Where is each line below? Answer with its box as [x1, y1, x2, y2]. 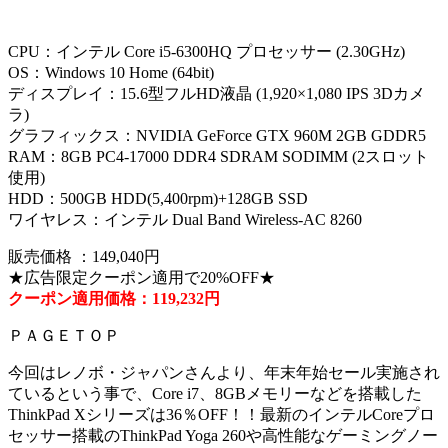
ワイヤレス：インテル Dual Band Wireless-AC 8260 [8, 211, 362, 229]
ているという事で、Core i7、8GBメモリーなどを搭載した [8, 385, 422, 403]
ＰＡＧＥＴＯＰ [8, 327, 120, 345]
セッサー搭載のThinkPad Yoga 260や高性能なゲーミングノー [8, 427, 438, 445]
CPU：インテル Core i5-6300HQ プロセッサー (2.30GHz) [8, 43, 405, 61]
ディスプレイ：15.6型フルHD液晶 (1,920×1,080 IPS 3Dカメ [8, 85, 425, 103]
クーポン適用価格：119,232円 [8, 290, 220, 308]
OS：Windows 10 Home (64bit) [8, 64, 214, 82]
